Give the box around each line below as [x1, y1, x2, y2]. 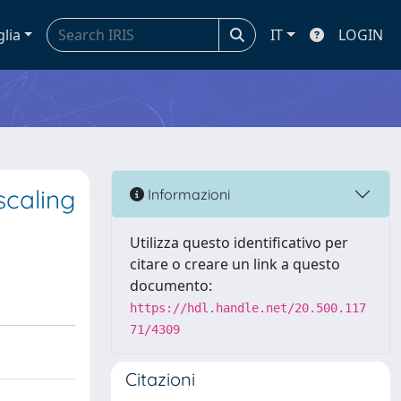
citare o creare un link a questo [130, 254, 340, 274]
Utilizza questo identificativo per [130, 233, 348, 252]
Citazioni [125, 368, 195, 390]
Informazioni [144, 184, 230, 203]
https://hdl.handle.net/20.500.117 [130, 301, 366, 315]
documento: [130, 276, 212, 295]
